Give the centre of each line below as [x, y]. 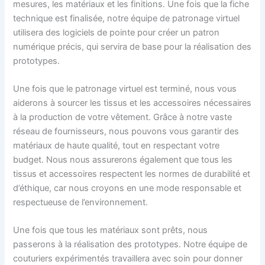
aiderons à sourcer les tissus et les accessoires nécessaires [132, 103]
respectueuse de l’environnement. [81, 202]
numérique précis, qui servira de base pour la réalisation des [132, 46]
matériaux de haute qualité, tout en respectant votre [117, 145]
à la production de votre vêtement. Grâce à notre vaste [123, 117]
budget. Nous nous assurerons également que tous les [123, 159]
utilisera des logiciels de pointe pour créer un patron [117, 32]
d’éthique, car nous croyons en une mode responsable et [127, 188]
